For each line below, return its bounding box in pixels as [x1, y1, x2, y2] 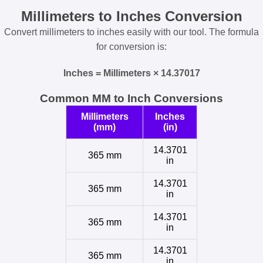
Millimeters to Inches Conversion [21, 8, 242, 25]
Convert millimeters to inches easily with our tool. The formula [4, 27, 259, 38]
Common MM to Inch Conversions [40, 92, 223, 105]
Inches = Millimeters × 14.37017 [63, 68, 200, 79]
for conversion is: [96, 42, 167, 52]
